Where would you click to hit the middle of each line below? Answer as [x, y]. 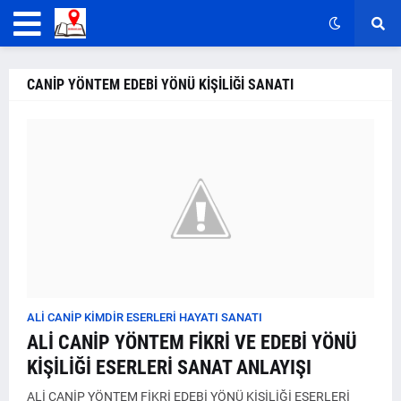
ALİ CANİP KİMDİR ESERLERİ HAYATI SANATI [145, 317]
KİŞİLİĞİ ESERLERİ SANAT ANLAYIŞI [169, 367]
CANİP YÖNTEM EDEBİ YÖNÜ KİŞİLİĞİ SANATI [160, 85]
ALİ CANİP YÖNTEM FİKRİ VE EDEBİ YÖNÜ [192, 342]
